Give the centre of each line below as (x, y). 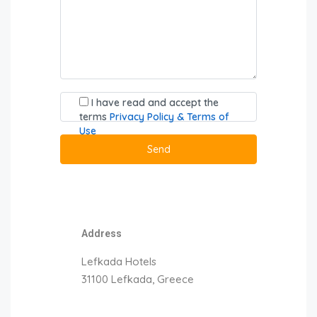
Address (102, 233)
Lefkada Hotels (119, 261)
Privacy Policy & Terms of (169, 116)
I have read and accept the (155, 102)
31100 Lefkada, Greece (138, 279)
